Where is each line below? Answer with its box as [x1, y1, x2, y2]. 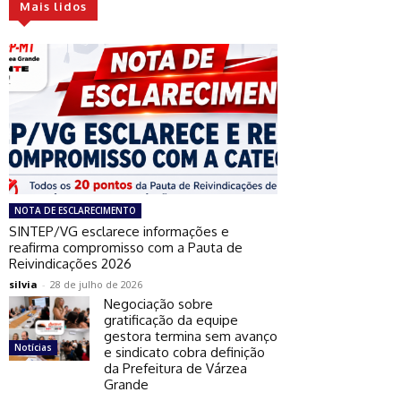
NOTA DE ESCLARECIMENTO [14, 203, 136, 217]
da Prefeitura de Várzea [104, 359, 247, 377]
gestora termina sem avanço [104, 327, 277, 345]
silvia [9, 277, 38, 291]
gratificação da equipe [104, 311, 238, 328]
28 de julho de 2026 [50, 277, 142, 291]
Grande [104, 375, 149, 393]
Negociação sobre [104, 294, 213, 312]
